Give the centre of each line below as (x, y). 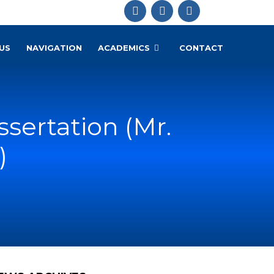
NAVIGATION (54, 48)
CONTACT (201, 48)
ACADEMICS (124, 48)
